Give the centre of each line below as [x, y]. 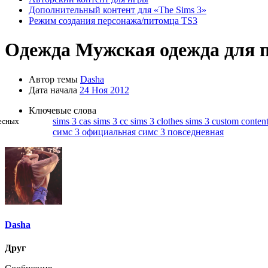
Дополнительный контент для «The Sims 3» [118, 10]
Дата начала [53, 90]
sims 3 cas [73, 121]
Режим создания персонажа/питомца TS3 [113, 21]
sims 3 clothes [158, 121]
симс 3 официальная [95, 132]
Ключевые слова [63, 110]
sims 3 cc [112, 121]
